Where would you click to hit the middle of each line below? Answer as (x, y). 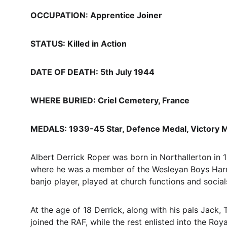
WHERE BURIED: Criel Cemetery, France (110, 100)
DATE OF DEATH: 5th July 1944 (92, 72)
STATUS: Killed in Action (79, 44)
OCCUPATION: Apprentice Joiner (96, 15)
